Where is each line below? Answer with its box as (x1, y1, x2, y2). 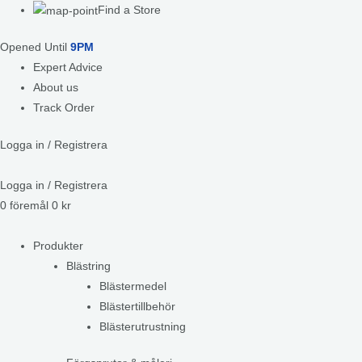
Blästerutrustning (99, 320, 187, 333)
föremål (10, 199, 48, 212)
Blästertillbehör (99, 300, 176, 313)
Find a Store (98, 4, 162, 16)
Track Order (33, 102, 95, 115)
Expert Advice (33, 61, 103, 74)
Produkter (33, 239, 84, 252)
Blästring (66, 259, 112, 272)
